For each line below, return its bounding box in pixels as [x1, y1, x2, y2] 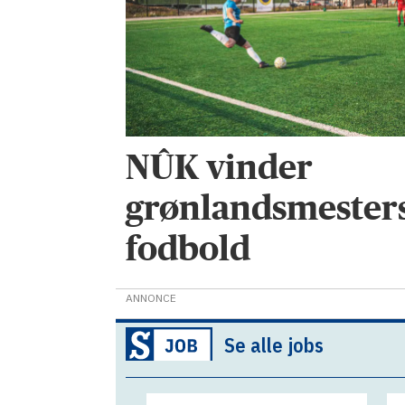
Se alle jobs [223, 332, 324, 359]
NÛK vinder [126, 147, 314, 187]
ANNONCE [126, 290, 177, 305]
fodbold [126, 229, 251, 268]
